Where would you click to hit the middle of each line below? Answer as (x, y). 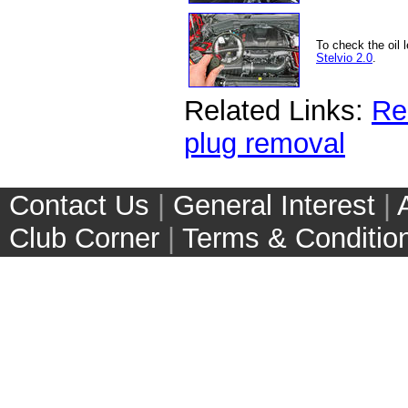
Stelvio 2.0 (344, 57)
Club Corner (84, 238)
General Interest (274, 205)
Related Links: (278, 110)
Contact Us (79, 205)
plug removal (265, 143)
